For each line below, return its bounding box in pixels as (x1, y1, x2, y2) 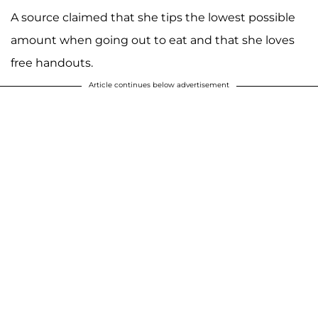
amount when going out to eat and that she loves (11, 33, 295, 48)
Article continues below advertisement (89, 80, 229, 90)
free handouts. (11, 56, 93, 70)
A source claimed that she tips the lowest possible (11, 11, 295, 25)
